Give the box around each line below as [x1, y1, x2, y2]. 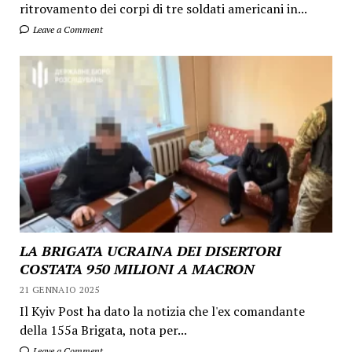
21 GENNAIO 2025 [19, 283, 100, 295]
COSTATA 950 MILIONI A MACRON [19, 258, 255, 278]
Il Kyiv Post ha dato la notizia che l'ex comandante [19, 302, 305, 320]
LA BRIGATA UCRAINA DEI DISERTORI [19, 240, 281, 260]
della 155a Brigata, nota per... [19, 321, 187, 339]
